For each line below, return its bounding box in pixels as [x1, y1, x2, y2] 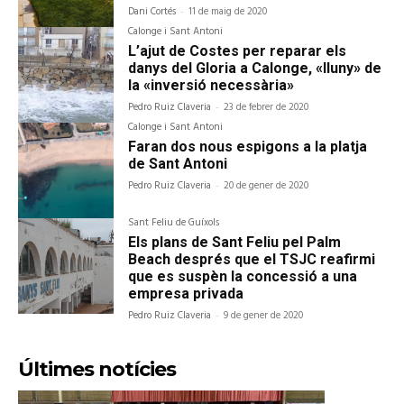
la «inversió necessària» [128, 77, 295, 95]
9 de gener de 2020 [224, 308, 304, 325]
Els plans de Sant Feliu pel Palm [128, 234, 342, 252]
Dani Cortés [128, 4, 177, 21]
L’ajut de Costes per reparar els [128, 42, 347, 60]
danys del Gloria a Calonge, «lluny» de [128, 60, 382, 78]
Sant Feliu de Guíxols [128, 215, 220, 232]
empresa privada [128, 285, 244, 303]
